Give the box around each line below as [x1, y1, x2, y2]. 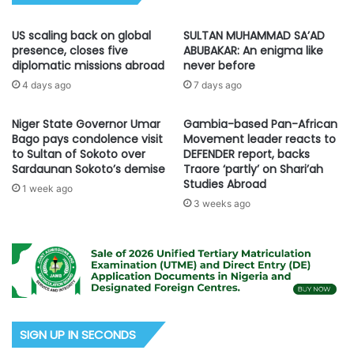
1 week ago [22, 183, 73, 194]
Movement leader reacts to [183, 131, 336, 147]
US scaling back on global [12, 28, 151, 43]
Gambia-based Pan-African [183, 116, 337, 132]
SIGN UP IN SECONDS [20, 326, 136, 343]
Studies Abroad [183, 176, 266, 192]
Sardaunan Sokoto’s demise [12, 161, 165, 177]
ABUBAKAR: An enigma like [183, 43, 323, 58]
